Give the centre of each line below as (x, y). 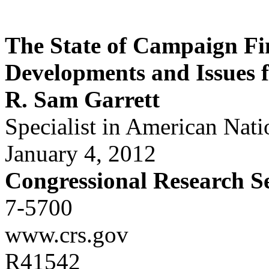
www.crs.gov (67, 234)
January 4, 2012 (80, 153)
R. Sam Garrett (82, 99)
